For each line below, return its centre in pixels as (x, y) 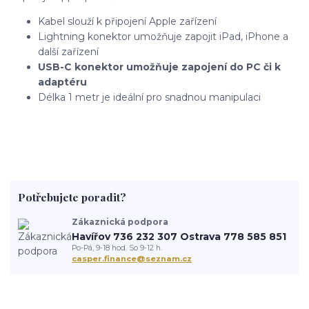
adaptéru (62, 82)
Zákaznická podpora (120, 222)
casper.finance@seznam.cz (132, 258)
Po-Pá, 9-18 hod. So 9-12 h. (117, 248)
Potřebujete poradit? (72, 197)
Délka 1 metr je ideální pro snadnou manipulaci (149, 98)
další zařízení (68, 52)
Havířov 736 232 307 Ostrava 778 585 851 (179, 236)
